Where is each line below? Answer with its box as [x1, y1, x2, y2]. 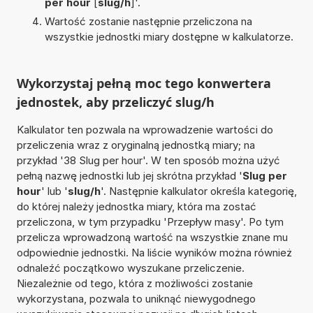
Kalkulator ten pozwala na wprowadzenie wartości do [16, 122, 273, 136]
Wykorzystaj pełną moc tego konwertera [16, 74, 271, 92]
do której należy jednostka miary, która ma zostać [16, 199, 256, 213]
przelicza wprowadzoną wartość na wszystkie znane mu [16, 230, 288, 244]
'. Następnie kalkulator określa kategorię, [100, 184, 297, 198]
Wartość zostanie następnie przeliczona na [44, 14, 252, 28]
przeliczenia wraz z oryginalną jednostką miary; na [16, 138, 255, 152]
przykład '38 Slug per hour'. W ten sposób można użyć [16, 153, 280, 167]
